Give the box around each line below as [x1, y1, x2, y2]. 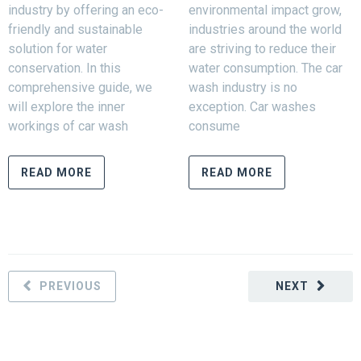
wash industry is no [189, 79, 297, 95]
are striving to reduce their [189, 40, 336, 56]
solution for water [8, 40, 107, 56]
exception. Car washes [189, 98, 316, 114]
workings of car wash [8, 118, 128, 134]
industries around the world [189, 21, 342, 37]
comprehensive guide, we [8, 79, 152, 95]
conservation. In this [8, 60, 121, 76]
